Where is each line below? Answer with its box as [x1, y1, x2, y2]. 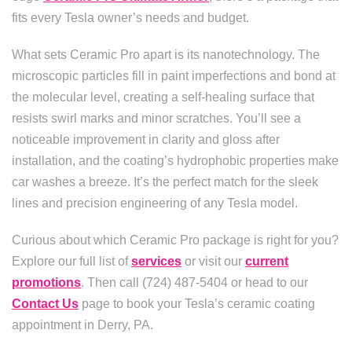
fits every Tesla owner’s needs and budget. [12, 11, 249, 24]
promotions [12, 276, 81, 289]
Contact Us [12, 297, 79, 310]
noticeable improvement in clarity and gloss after [12, 133, 280, 146]
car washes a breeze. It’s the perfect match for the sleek [12, 175, 318, 189]
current [245, 255, 288, 268]
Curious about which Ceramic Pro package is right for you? [12, 233, 339, 247]
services [131, 255, 181, 268]
